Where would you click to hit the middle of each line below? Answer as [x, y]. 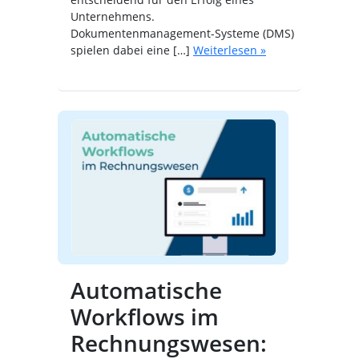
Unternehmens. [113, 17]
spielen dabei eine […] [130, 50]
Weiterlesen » [230, 50]
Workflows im [145, 316]
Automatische [146, 290]
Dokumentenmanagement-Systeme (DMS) [182, 34]
